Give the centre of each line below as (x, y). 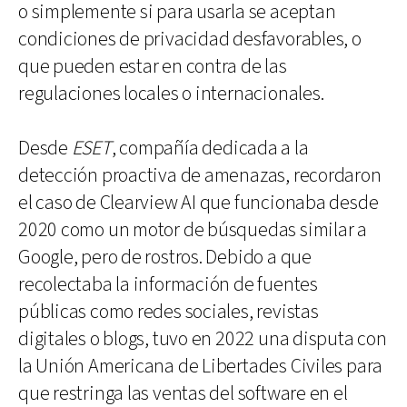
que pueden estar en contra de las (153, 66)
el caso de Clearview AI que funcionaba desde (199, 203)
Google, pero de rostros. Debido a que (165, 257)
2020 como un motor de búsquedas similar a (193, 230)
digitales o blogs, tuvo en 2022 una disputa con (203, 339)
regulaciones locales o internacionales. (171, 94)
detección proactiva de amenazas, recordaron (200, 175)
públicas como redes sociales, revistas (169, 312)
